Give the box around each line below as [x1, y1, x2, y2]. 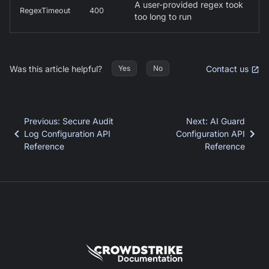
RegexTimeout [20, 6, 70, 16]
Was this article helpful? [10, 63, 102, 74]
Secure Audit [62, 116, 113, 127]
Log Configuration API [24, 128, 110, 139]
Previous [24, 116, 58, 127]
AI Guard [210, 116, 245, 127]
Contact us [206, 63, 249, 74]
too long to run [134, 11, 192, 22]
